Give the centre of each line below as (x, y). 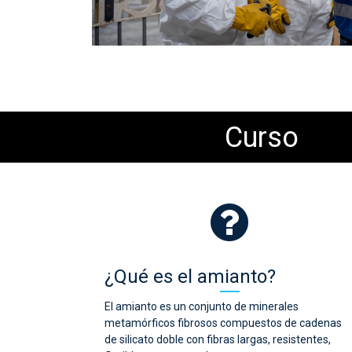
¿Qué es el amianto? (190, 276)
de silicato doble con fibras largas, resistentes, (218, 339)
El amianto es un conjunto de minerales (202, 306)
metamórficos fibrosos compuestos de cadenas (223, 323)
